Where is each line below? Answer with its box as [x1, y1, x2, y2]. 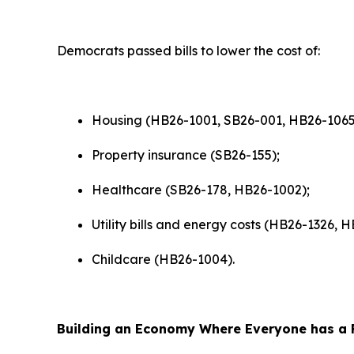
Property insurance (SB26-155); [92, 147, 283, 163]
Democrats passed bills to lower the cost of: [57, 43, 320, 58]
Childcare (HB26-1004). [92, 251, 235, 267]
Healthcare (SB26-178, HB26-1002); [92, 182, 310, 198]
